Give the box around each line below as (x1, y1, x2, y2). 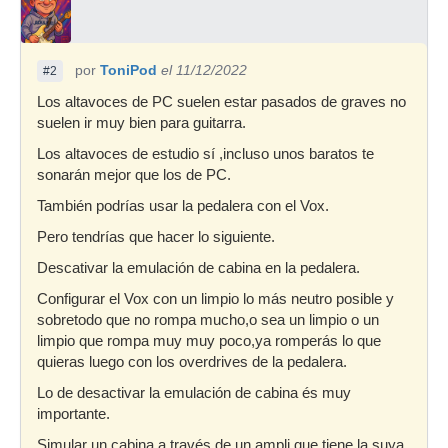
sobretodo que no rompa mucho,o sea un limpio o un (37, 311, 379, 328)
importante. (37, 405, 110, 422)
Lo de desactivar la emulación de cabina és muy (37, 384, 351, 401)
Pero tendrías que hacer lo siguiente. (37, 228, 275, 245)
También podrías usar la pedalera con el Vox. (37, 197, 329, 214)
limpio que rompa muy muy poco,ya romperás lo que (37, 332, 381, 349)
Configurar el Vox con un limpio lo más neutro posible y (37, 290, 394, 307)
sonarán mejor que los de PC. (37, 166, 231, 183)
